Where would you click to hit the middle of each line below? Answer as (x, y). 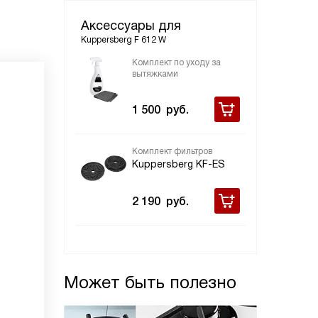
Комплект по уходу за (176, 62)
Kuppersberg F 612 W (124, 40)
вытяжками (155, 74)
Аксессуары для (131, 26)
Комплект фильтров (172, 151)
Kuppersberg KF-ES (179, 164)
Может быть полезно (150, 282)
